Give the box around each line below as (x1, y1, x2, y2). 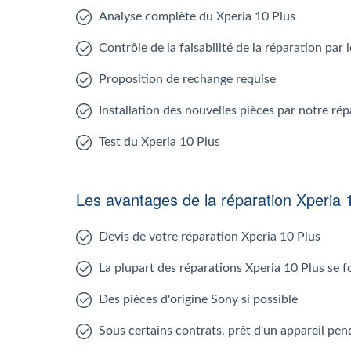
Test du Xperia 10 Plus (99, 136, 220, 148)
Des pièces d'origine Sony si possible (99, 293, 298, 306)
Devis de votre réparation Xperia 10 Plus (99, 230, 320, 243)
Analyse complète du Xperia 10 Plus (99, 10, 295, 23)
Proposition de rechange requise (99, 73, 276, 85)
